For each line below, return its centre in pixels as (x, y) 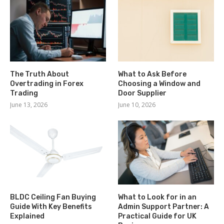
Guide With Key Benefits (51, 206)
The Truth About (39, 74)
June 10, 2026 (137, 105)
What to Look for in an (157, 197)
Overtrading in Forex (47, 84)
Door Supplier (142, 93)
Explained (27, 216)
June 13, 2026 (29, 105)
